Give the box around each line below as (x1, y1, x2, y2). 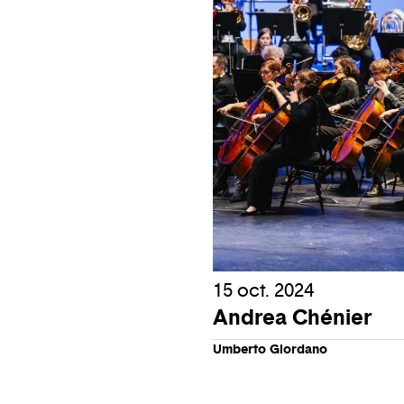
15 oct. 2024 (213, 279, 314, 303)
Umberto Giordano (213, 340, 327, 359)
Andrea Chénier (213, 303, 372, 333)
